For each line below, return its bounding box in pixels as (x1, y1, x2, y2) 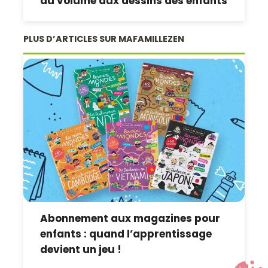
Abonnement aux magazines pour (40, 211, 221, 226)
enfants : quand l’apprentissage (40, 226, 212, 241)
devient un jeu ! (40, 242, 122, 257)
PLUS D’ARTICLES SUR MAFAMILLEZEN (23, 32, 185, 45)
